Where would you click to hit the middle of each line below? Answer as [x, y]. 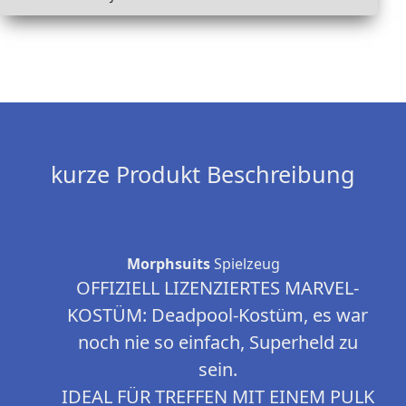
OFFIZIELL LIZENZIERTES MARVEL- [217, 288]
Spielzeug [245, 264]
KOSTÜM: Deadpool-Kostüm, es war [217, 315]
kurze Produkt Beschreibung [203, 174]
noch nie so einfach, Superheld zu [217, 343]
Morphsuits [168, 264]
